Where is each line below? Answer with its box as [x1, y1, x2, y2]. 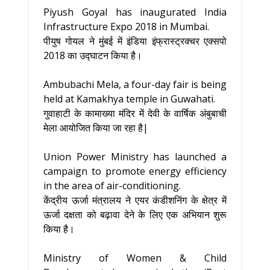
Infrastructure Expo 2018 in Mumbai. [43, 20, 209, 33]
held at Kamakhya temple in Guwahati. [43, 92, 215, 105]
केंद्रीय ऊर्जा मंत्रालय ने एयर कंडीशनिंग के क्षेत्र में [43, 193, 227, 207]
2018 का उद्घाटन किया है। [43, 49, 142, 62]
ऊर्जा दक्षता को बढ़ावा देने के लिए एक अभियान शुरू [43, 208, 227, 221]
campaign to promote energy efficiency [43, 165, 227, 178]
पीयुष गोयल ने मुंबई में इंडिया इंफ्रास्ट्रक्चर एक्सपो [43, 34, 227, 48]
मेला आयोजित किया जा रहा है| [43, 121, 148, 134]
